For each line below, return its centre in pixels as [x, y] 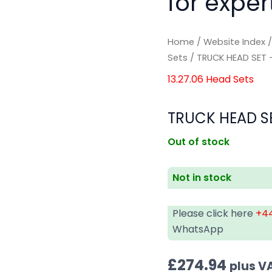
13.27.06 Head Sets [211, 79]
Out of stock [199, 141]
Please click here [214, 213]
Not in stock [202, 177]
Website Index [235, 42]
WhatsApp [198, 229]
